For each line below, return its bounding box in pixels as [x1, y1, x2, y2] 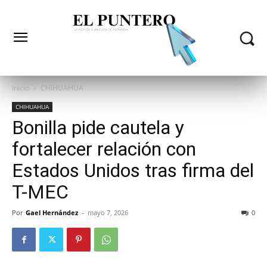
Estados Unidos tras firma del [12, 159, 254, 182]
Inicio [12, 83, 29, 94]
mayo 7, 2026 [88, 208, 128, 218]
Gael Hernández [26, 208, 78, 218]
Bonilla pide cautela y [12, 116, 184, 139]
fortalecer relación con [12, 138, 196, 161]
